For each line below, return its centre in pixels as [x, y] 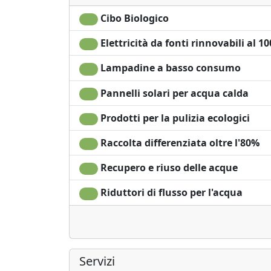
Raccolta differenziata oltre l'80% [178, 142]
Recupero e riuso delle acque [168, 168]
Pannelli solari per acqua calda [173, 93]
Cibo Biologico [133, 18]
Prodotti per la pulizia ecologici [174, 118]
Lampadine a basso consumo [169, 68]
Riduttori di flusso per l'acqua [170, 193]
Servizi [97, 261]
